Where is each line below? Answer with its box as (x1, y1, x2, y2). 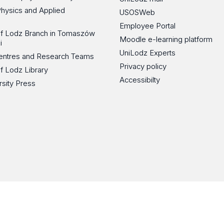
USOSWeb (119, 7, 155, 17)
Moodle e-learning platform (119, 34, 212, 44)
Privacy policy (119, 61, 166, 71)
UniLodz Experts (119, 48, 175, 58)
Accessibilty (119, 75, 160, 85)
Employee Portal (119, 21, 175, 31)
